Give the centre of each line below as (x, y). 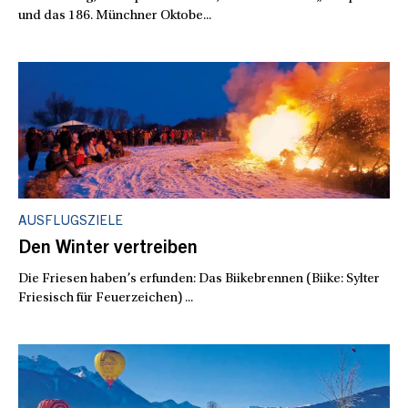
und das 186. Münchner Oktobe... (115, 16)
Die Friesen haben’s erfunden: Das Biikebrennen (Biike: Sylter (199, 279)
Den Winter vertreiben (108, 250)
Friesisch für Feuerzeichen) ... (106, 298)
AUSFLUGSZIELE (71, 222)
